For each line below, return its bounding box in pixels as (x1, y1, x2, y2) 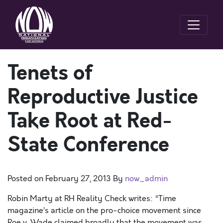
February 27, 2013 (45, 173, 111, 184)
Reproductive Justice (7, 83, 198, 111)
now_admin (125, 173, 168, 184)
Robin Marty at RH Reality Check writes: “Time (7, 193, 176, 204)
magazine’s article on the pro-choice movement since (7, 205, 201, 216)
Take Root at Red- (7, 107, 172, 135)
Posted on (7, 173, 45, 184)
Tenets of (7, 59, 93, 87)
